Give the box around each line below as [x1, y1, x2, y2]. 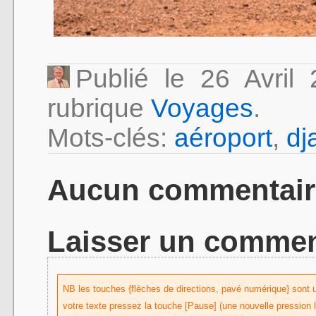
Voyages [151, 94, 253, 123]
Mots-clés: [47, 123, 174, 153]
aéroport [174, 123, 272, 153]
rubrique [47, 94, 151, 123]
